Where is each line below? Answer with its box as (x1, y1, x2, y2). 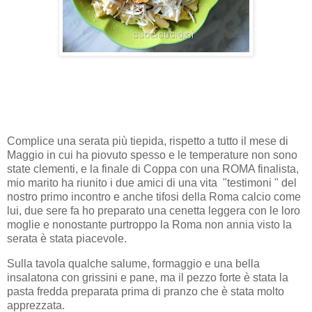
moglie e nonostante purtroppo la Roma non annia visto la (7, 219, 292, 231)
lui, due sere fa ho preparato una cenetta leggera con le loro (7, 205, 300, 217)
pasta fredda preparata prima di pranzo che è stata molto (7, 286, 284, 298)
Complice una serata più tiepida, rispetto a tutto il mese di (7, 135, 288, 148)
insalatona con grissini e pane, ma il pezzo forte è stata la (7, 272, 288, 284)
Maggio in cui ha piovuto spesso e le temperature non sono (7, 149, 297, 162)
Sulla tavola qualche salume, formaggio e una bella (7, 258, 260, 270)
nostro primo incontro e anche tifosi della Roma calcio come (7, 191, 301, 203)
